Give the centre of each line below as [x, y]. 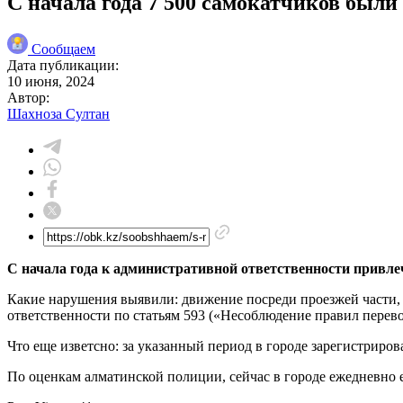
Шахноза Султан [58, 113]
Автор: [28, 97]
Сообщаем [63, 49]
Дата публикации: [63, 65]
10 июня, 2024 [51, 81]
